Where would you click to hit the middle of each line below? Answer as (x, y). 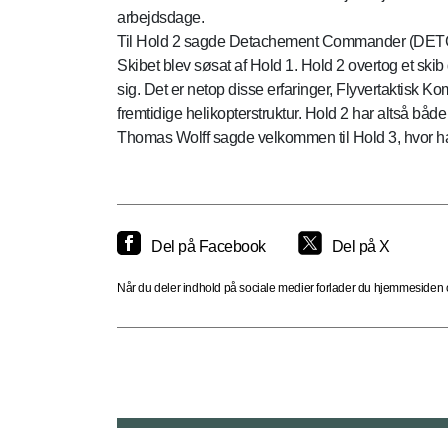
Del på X (360, 246)
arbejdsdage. (160, 17)
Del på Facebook (208, 246)
